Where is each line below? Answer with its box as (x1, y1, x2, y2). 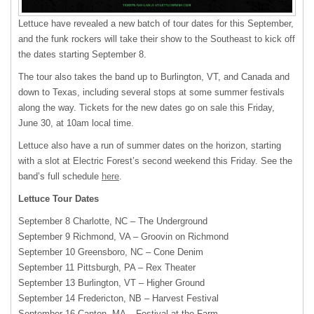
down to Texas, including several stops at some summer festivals (18, 86, 285, 97)
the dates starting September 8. (18, 48, 146, 60)
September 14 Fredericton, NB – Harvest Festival (18, 292, 219, 303)
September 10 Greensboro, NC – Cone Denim (18, 246, 203, 257)
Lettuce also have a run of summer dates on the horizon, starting (18, 139, 281, 151)
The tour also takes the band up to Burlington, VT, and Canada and (18, 71, 289, 82)
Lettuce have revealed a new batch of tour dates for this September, (18, 18, 294, 29)
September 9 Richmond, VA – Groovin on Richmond (18, 231, 228, 242)
